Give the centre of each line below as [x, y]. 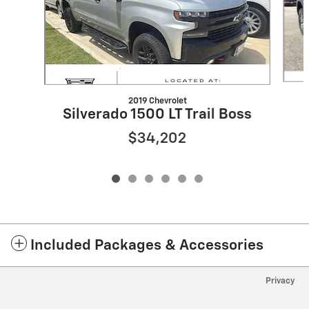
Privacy [280, 281]
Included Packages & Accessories [147, 246]
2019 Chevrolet [157, 101]
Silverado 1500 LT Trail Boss [157, 115]
